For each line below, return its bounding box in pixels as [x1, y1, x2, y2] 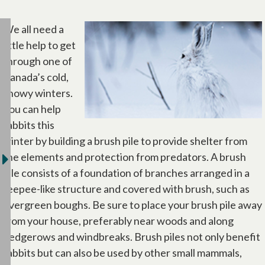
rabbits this [3, 118, 54, 131]
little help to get [3, 38, 76, 51]
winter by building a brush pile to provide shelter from [3, 134, 247, 147]
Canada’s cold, [3, 70, 69, 83]
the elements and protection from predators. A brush [3, 150, 246, 163]
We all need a [3, 22, 64, 35]
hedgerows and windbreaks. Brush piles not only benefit [3, 230, 260, 243]
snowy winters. [3, 86, 73, 99]
